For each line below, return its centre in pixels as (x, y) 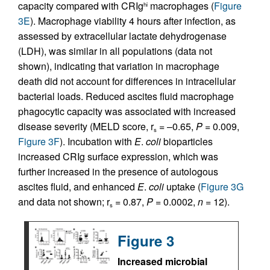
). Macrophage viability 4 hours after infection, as (133, 21)
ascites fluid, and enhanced (78, 187)
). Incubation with (97, 141)
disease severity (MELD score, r (86, 126)
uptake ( (182, 187)
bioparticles (187, 141)
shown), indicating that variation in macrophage (119, 66)
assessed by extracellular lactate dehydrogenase (122, 36)
